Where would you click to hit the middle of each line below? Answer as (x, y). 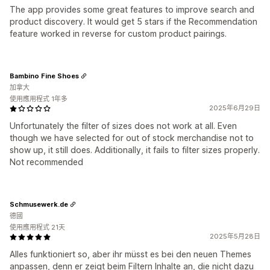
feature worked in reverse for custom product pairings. (118, 33)
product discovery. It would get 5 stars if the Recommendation (133, 21)
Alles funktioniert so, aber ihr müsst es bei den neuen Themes (130, 254)
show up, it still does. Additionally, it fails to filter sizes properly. (135, 150)
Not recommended (46, 162)
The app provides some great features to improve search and (132, 9)
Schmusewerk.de (39, 204)
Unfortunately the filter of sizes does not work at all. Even (123, 126)
